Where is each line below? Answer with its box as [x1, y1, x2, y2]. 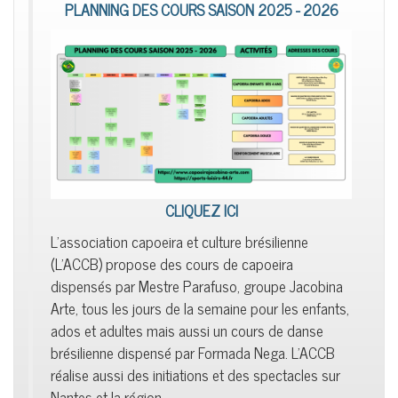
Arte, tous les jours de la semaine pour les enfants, [51, 294, 349, 321]
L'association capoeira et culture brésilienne [51, 227, 308, 254]
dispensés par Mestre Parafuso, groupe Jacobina [51, 272, 343, 298]
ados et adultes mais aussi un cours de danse [51, 316, 323, 343]
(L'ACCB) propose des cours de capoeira [51, 250, 293, 276]
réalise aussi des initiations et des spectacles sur [51, 361, 340, 387]
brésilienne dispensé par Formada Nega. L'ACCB [51, 338, 335, 365]
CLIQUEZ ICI [164, 196, 238, 223]
